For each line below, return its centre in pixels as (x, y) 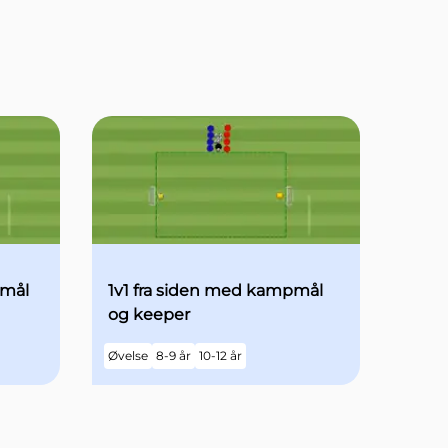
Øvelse (128, 356)
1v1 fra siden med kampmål (215, 291)
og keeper (149, 315)
